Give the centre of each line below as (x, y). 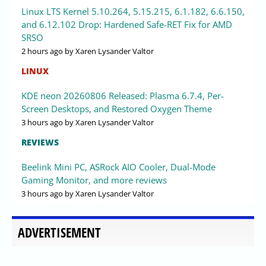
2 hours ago (42, 51)
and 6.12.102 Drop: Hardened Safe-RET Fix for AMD (127, 24)
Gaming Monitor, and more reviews (94, 180)
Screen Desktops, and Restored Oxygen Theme (117, 108)
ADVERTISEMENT (59, 232)
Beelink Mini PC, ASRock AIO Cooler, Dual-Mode (118, 167)
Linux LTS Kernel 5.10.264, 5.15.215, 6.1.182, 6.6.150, (133, 11)
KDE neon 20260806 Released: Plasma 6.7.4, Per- (123, 95)
